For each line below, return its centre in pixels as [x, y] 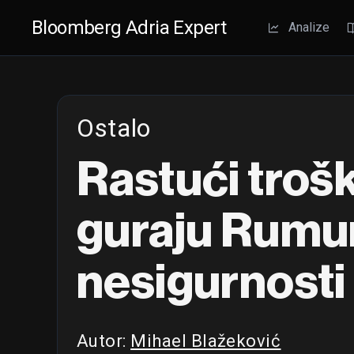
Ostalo [114, 128]
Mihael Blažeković [206, 341]
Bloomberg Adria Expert [129, 28]
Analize [309, 27]
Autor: [104, 341]
